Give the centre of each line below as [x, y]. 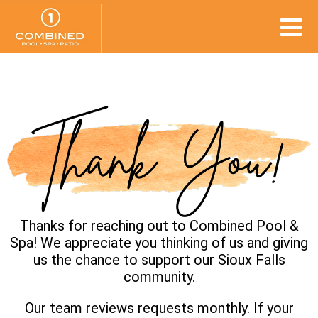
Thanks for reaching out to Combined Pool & [159, 225]
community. [159, 276]
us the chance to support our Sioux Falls [159, 259]
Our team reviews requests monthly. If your [159, 308]
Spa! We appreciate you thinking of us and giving [159, 242]
